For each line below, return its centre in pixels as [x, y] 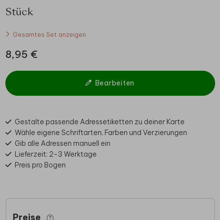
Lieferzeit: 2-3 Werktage [55, 154]
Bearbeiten [115, 83]
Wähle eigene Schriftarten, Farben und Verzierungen [101, 132]
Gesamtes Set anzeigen [49, 34]
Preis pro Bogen [40, 165]
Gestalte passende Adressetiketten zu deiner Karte [99, 122]
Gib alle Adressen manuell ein [62, 143]
